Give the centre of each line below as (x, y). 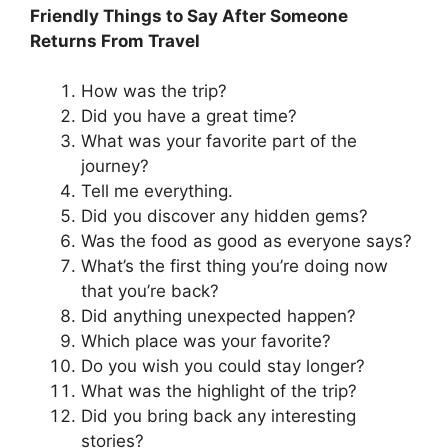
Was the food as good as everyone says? (246, 241)
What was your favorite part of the (219, 141)
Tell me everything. (157, 191)
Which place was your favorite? (206, 341)
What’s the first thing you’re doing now (234, 266)
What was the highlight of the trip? (219, 391)
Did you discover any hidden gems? (224, 216)
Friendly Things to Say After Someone (189, 15)
